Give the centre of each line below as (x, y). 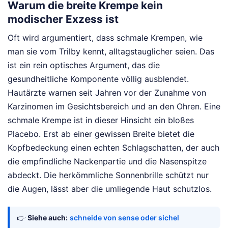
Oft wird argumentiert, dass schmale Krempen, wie (105, 38)
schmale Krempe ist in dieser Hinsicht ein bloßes (101, 120)
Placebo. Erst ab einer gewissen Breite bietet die (101, 134)
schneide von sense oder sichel (124, 218)
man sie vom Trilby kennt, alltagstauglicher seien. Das (111, 52)
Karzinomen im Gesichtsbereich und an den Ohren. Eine (114, 107)
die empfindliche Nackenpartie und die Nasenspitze (107, 162)
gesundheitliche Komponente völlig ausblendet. (98, 79)
